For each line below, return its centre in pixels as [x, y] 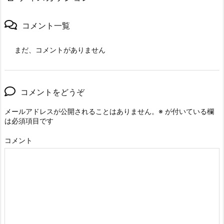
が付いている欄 [188, 111]
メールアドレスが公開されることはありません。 [81, 111]
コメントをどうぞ [52, 92]
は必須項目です [29, 121]
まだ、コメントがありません [60, 50]
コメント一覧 [46, 26]
